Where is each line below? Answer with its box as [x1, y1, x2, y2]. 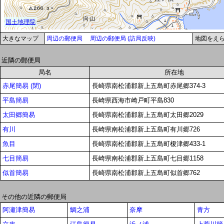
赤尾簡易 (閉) [2, 82, 41, 90]
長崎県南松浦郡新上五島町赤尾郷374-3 [92, 82, 205, 90]
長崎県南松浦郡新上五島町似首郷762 [92, 169, 200, 177]
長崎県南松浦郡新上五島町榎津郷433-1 [92, 140, 205, 148]
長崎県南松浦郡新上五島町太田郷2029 [92, 111, 203, 119]
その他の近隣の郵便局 [1, 192, 66, 200]
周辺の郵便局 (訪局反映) [90, 34, 155, 42]
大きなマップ [2, 34, 38, 42]
